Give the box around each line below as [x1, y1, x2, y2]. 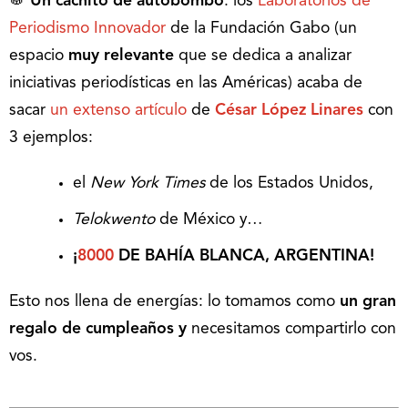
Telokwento [73, 211, 155, 228]
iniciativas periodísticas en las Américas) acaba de [9, 75, 362, 91]
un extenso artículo [50, 102, 187, 118]
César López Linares [215, 102, 363, 118]
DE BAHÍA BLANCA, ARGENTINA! [114, 248, 374, 264]
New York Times [90, 175, 205, 191]
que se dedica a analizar [174, 47, 352, 64]
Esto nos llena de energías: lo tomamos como [9, 293, 340, 310]
